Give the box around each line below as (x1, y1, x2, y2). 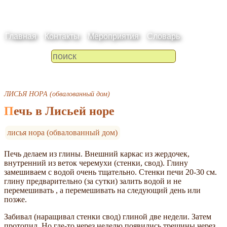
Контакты (45, 31, 80, 41)
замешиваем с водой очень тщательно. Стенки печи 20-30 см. (4, 167, 217, 176)
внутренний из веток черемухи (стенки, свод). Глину (4, 158, 188, 167)
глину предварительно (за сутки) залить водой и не (4, 176, 181, 185)
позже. (4, 195, 27, 204)
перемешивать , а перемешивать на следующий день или (4, 185, 201, 195)
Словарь (147, 31, 180, 41)
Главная (5, 31, 36, 41)
